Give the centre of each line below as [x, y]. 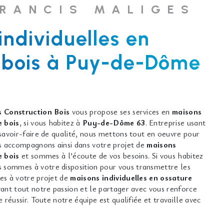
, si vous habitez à [51, 122]
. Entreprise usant [175, 122]
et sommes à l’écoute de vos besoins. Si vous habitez [111, 155]
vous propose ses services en [121, 111]
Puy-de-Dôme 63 [114, 122]
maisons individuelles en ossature [131, 177]
